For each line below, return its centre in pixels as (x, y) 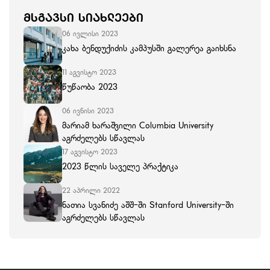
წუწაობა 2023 (90, 87)
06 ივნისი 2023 (88, 111)
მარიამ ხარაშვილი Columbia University (138, 125)
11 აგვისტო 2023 (89, 72)
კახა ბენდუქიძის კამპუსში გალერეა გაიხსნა (149, 48)
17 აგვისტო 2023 (90, 152)
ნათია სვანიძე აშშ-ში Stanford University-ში (148, 205)
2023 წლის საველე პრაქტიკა (120, 166)
